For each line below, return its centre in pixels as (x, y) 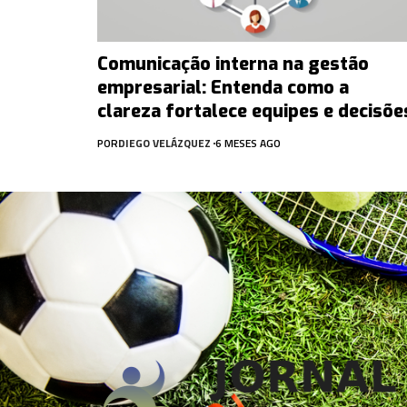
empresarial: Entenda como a (223, 87)
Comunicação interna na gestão (233, 64)
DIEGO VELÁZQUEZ (164, 143)
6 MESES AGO (248, 143)
